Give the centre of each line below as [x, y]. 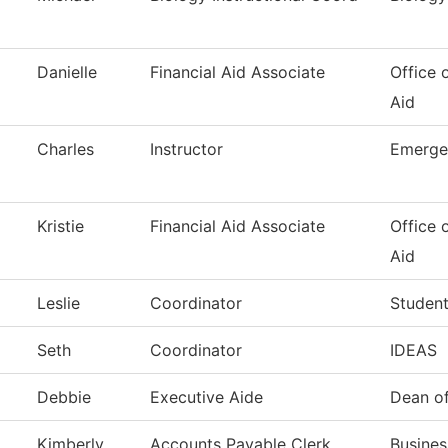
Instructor [186, 149]
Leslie [58, 303]
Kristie [60, 226]
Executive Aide [206, 397]
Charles [65, 149]
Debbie [64, 397]
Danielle [67, 72]
